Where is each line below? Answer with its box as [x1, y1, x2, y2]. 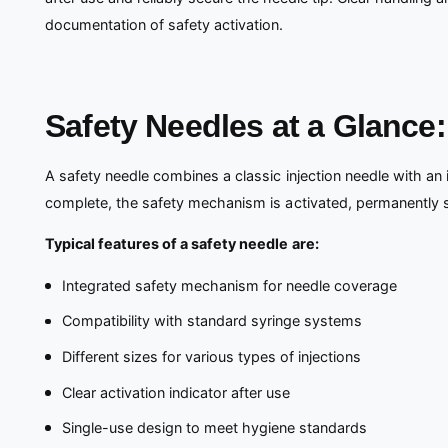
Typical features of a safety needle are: [45, 235, 319, 253]
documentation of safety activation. [45, 16, 284, 33]
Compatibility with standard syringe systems [61, 312, 363, 330]
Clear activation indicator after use [61, 383, 291, 401]
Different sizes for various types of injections [61, 347, 362, 365]
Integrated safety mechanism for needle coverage [61, 276, 398, 294]
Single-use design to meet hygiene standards [61, 419, 368, 437]
